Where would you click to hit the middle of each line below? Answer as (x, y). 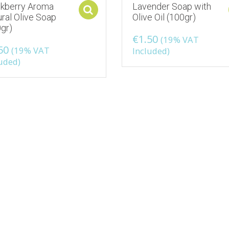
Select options (135, 10)
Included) (151, 51)
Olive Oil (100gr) (164, 17)
